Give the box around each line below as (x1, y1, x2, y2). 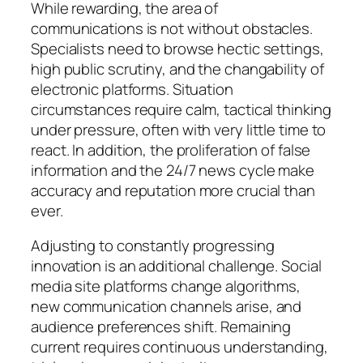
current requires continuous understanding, (31, 336, 328, 358)
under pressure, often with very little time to (31, 118, 327, 140)
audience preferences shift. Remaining (31, 316, 292, 338)
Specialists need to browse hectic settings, (31, 37, 324, 59)
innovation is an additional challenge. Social (31, 255, 322, 277)
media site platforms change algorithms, (31, 275, 301, 297)
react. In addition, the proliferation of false (31, 139, 311, 160)
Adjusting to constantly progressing (31, 235, 275, 257)
